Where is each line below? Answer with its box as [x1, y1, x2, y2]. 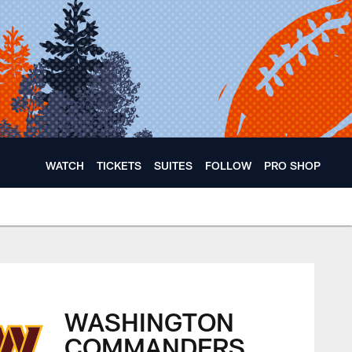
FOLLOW [205, 158, 251, 172]
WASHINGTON [64, 306, 234, 336]
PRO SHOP [264, 158, 321, 172]
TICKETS [97, 158, 141, 172]
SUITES [154, 158, 192, 172]
